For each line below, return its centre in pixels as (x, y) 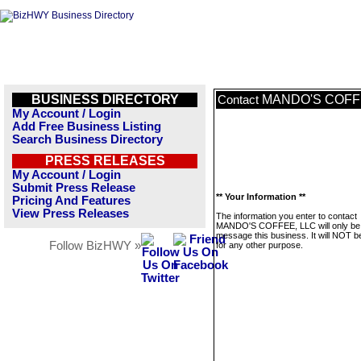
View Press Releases (71, 214)
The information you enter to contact (286, 216)
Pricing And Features (71, 201)
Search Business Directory (87, 139)
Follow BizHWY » (95, 246)
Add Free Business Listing (87, 127)
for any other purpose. (259, 245)
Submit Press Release (74, 188)
